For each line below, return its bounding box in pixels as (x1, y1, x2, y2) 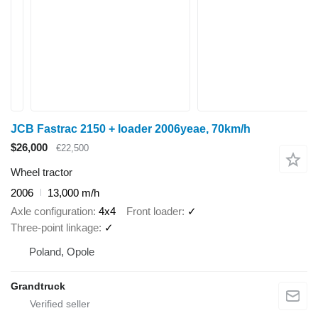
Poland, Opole (29, 246, 94, 258)
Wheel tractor (11, 165, 72, 178)
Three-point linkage (11, 221, 99, 234)
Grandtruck (11, 280, 65, 292)
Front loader (126, 205, 182, 218)
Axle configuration (11, 205, 93, 218)
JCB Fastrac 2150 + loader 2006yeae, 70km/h (11, 123, 251, 135)
